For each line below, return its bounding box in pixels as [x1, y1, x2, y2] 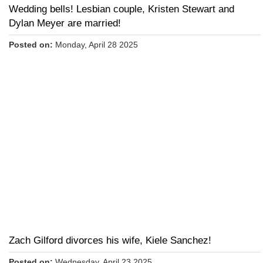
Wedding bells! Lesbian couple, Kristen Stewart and [9, 4, 234, 15]
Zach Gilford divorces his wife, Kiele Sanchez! [9, 235, 211, 247]
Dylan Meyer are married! [9, 18, 121, 29]
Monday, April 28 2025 [53, 40, 138, 50]
